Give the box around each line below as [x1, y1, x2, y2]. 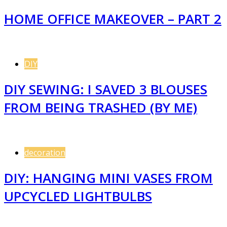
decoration [24, 146, 65, 158]
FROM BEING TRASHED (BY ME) [4, 98, 197, 117]
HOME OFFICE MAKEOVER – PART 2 [4, 9, 221, 28]
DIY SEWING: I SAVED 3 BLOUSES [4, 80, 207, 99]
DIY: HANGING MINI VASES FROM [4, 169, 213, 187]
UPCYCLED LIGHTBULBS [4, 187, 152, 206]
